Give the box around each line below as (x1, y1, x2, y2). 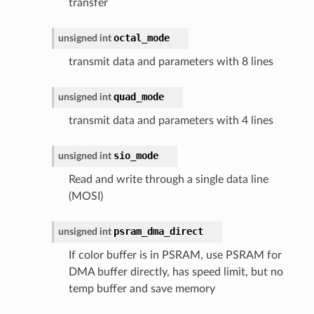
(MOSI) (68, 190, 103, 202)
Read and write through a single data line (68, 173, 268, 185)
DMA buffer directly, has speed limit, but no (68, 266, 283, 278)
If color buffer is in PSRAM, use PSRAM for (68, 249, 282, 261)
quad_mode (113, 90, 164, 102)
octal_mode (113, 32, 170, 43)
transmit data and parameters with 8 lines (68, 55, 273, 67)
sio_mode (113, 149, 158, 161)
